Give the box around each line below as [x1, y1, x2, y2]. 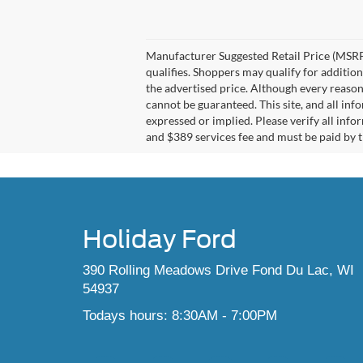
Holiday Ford [83, 224, 237, 254]
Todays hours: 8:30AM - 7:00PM [83, 307, 277, 323]
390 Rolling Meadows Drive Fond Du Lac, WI [83, 262, 354, 278]
